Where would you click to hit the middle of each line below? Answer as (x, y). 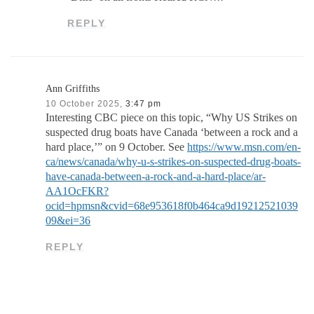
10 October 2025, (84, 103)
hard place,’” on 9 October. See (117, 147)
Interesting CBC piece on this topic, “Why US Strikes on (172, 117)
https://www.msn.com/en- (244, 147)
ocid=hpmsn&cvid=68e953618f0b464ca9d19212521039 (172, 206)
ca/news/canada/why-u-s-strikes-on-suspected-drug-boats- (173, 162)
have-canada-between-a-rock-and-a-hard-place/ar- (156, 176)
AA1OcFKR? (77, 191)
